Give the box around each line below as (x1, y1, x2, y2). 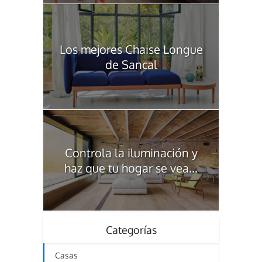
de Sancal (105, 56, 157, 72)
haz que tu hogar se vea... (64, 160, 198, 175)
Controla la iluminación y (64, 144, 198, 160)
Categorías (105, 223, 157, 236)
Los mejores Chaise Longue (59, 41, 203, 57)
